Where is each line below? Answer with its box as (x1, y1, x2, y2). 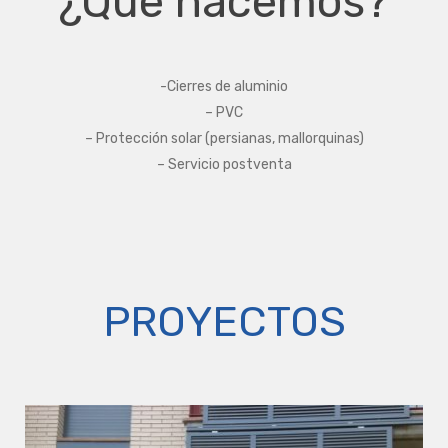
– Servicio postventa (156, 156, 292, 173)
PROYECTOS (102, 297, 346, 347)
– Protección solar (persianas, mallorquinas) (84, 130, 364, 147)
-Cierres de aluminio (160, 78, 288, 95)
